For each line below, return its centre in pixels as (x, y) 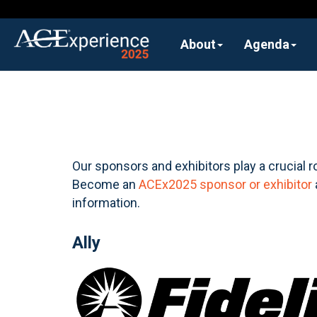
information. (106, 202)
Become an (105, 184)
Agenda (267, 44)
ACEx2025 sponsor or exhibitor (225, 184)
